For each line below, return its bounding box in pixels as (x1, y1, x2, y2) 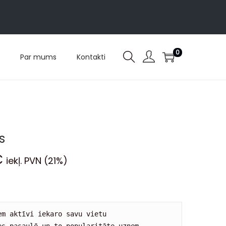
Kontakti (77, 52, 105, 62)
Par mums (20, 52, 56, 62)
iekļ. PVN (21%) (6, 154, 68, 167)
